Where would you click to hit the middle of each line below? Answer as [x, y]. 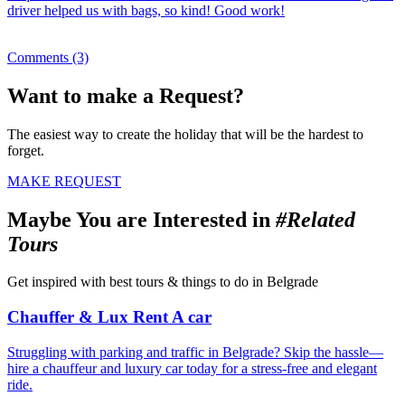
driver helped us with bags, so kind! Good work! [146, 10]
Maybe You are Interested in [141, 219]
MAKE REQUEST [64, 181]
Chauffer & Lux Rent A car [109, 317]
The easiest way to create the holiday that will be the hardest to [185, 134]
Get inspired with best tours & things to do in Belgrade [163, 282]
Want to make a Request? [126, 95]
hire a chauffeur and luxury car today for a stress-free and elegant [192, 368]
